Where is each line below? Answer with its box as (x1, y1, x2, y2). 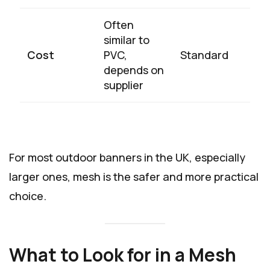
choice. (9, 188, 46, 203)
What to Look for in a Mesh (9, 242, 236, 267)
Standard (180, 47, 228, 62)
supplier (104, 77, 143, 92)
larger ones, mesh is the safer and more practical (9, 169, 259, 184)
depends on (104, 62, 164, 77)
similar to (104, 32, 149, 47)
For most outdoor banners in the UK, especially (9, 149, 245, 165)
